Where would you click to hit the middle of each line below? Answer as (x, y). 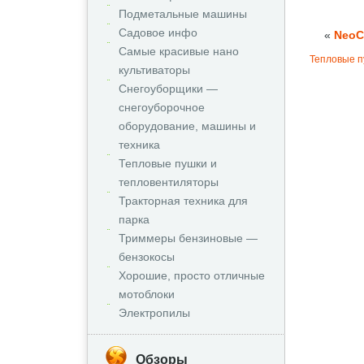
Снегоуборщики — (168, 89)
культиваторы (154, 70)
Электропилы (154, 313)
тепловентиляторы (169, 182)
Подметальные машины (183, 14)
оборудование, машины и (187, 126)
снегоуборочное (162, 107)
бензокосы (147, 257)
